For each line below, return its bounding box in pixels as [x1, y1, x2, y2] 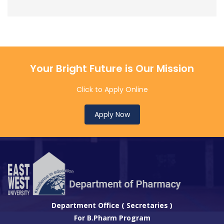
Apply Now [94, 109, 130, 119]
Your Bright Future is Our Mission [30, 61, 194, 75]
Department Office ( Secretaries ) [51, 200, 172, 210]
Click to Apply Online [76, 84, 148, 94]
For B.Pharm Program [73, 212, 150, 222]
